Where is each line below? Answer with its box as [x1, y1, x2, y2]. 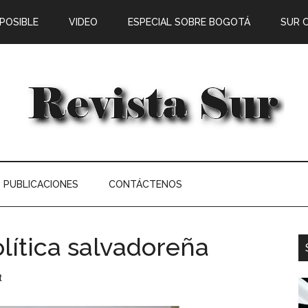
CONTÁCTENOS [109, 179, 182, 190]
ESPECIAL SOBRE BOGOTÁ [128, 16, 250, 27]
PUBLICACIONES [3, 179, 78, 190]
